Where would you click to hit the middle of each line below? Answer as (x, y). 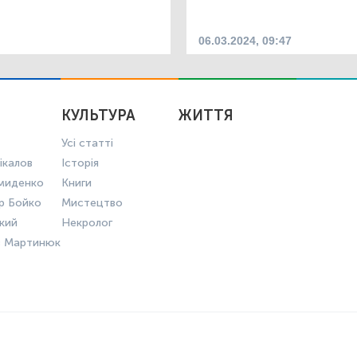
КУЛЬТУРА (98, 116)
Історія (80, 163)
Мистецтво (92, 203)
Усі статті (87, 143)
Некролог (86, 223)
